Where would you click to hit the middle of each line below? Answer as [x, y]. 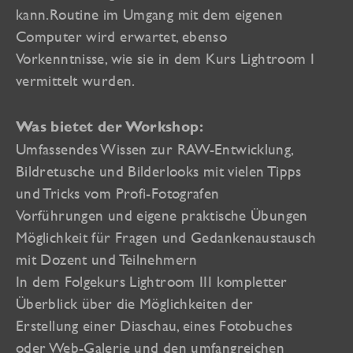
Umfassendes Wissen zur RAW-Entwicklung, [155, 149]
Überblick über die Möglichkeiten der [135, 303]
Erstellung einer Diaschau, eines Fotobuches [154, 325]
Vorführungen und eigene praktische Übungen [162, 215]
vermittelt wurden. [76, 80]
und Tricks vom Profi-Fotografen [118, 193]
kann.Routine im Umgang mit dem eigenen [150, 14]
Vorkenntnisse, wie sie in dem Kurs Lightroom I [165, 58]
